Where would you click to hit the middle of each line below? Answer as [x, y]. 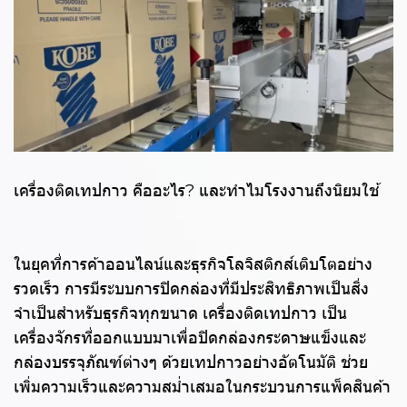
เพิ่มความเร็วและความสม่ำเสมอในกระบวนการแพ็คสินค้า [202, 387]
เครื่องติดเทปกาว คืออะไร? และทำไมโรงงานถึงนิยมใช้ [196, 191]
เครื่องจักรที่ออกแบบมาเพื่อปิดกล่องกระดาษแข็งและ [190, 338]
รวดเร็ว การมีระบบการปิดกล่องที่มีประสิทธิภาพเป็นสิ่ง [191, 289]
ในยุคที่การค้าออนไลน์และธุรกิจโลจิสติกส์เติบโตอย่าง [193, 265]
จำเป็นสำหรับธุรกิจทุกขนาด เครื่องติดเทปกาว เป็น [180, 314]
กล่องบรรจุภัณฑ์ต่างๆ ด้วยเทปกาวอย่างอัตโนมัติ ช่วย [191, 363]
